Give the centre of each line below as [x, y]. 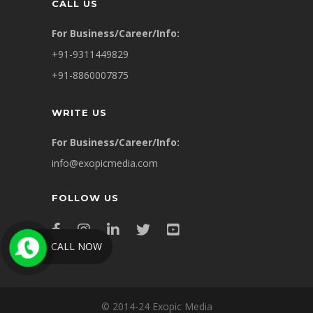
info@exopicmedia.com [105, 163]
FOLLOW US [85, 198]
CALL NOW [77, 246]
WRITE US [79, 112]
